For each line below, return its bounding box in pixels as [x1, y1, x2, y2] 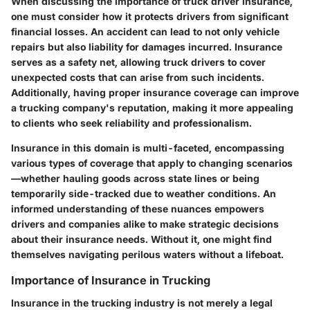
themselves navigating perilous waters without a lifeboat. [11, 248, 284, 261]
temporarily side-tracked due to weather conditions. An [11, 188, 276, 200]
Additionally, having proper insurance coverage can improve [11, 86, 299, 99]
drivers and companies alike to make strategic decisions [11, 218, 279, 230]
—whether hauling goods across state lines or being [11, 172, 259, 185]
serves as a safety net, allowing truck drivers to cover [11, 56, 266, 69]
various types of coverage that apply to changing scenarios [11, 157, 293, 170]
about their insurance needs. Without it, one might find [11, 233, 272, 246]
